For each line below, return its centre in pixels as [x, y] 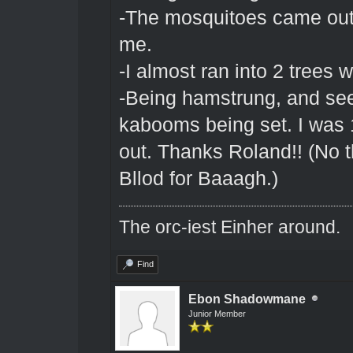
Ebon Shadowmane [247, 299]
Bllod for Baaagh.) [198, 178]
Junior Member [217, 313]
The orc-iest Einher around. [229, 227]
